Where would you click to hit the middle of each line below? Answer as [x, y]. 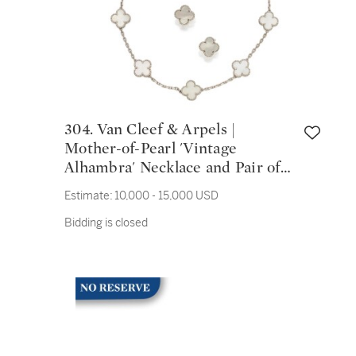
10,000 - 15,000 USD [166, 195]
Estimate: [89, 195]
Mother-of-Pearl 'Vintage [151, 149]
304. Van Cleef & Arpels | [81, 130]
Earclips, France [121, 187]
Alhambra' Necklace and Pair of [172, 168]
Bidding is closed [106, 222]
